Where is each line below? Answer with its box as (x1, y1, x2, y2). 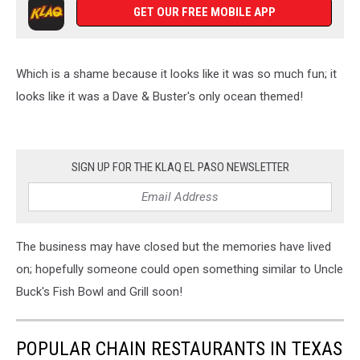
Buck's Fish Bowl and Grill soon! (16, 284, 182, 299)
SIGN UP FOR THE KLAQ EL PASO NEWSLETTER (71, 160, 289, 174)
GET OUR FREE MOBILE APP (133, 5, 276, 19)
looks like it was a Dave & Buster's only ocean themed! (16, 89, 303, 104)
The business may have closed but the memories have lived (16, 239, 331, 254)
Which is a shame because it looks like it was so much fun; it (16, 67, 337, 81)
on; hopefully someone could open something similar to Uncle (16, 262, 343, 276)
